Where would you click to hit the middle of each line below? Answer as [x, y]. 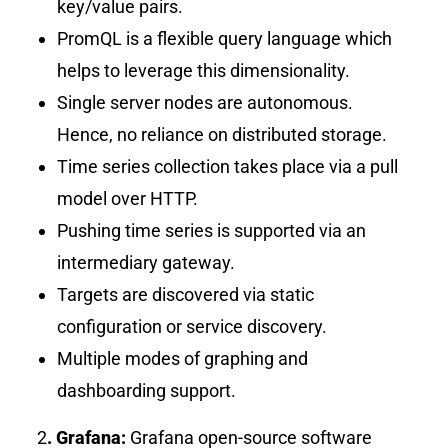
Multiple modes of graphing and [183, 358]
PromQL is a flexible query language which [225, 38]
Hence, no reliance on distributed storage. [222, 134]
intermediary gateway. [146, 262]
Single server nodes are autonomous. [205, 102]
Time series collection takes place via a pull [228, 166]
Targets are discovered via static [186, 294]
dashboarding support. [147, 390]
